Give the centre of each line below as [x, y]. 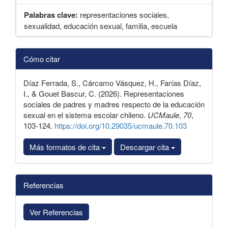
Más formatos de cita [66, 147]
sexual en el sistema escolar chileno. [85, 115]
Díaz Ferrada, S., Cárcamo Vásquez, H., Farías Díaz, [112, 82]
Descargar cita [146, 147]
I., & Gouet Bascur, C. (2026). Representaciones [104, 93]
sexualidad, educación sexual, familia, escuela [101, 25]
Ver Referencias [56, 212]
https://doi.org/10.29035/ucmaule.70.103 [121, 125]
